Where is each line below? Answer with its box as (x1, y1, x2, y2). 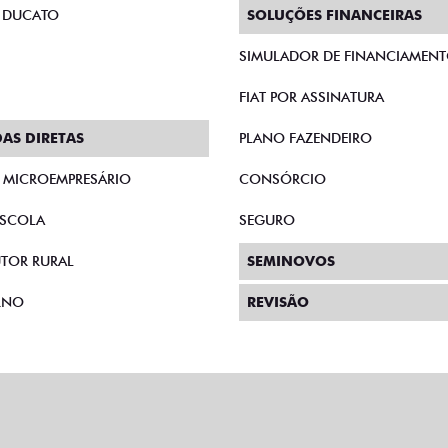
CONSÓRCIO (239, 98, 326, 115)
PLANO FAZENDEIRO (239, 57, 372, 74)
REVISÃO (247, 221, 309, 238)
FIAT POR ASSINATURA (239, 16, 384, 33)
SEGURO (239, 139, 295, 156)
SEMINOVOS (247, 180, 335, 197)
